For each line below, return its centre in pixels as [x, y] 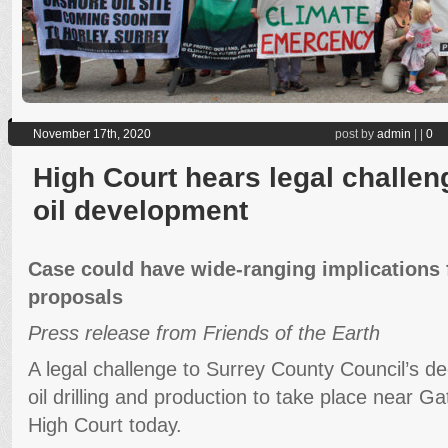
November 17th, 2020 [92, 134]
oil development [140, 209]
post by [356, 134]
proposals [75, 296]
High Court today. [105, 424]
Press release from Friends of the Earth [204, 332]
